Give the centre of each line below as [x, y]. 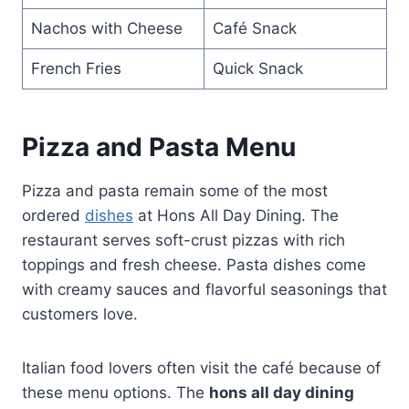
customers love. [80, 314]
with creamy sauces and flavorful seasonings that [204, 289]
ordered [53, 215]
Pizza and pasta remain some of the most [175, 190]
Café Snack [254, 28]
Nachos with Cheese [106, 28]
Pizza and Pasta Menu [159, 147]
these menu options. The [115, 392]
